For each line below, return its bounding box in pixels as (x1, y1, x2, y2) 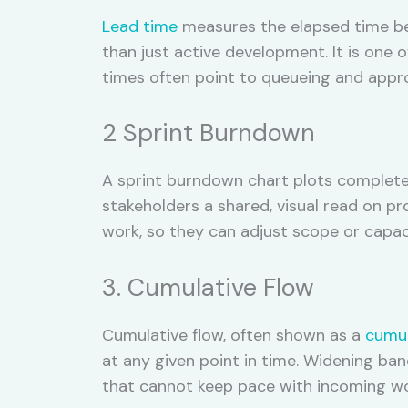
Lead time (102, 15, 178, 37)
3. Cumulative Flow (102, 271, 314, 304)
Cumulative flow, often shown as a (102, 324, 365, 347)
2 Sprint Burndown (102, 117, 315, 149)
